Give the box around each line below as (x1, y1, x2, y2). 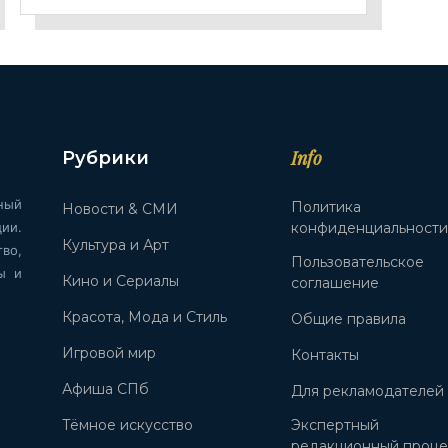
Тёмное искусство (62, 415, 194, 434)
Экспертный (291, 415, 380, 434)
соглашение (291, 273, 380, 292)
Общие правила (291, 309, 407, 328)
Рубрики (62, 146, 150, 169)
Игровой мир (62, 343, 157, 362)
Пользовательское (291, 252, 425, 271)
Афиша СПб (62, 379, 150, 398)
